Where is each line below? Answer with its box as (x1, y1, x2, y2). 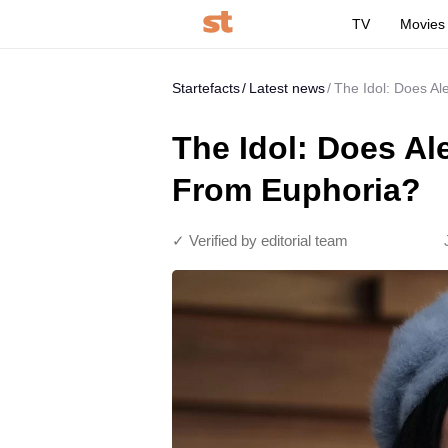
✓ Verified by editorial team (172, 232, 348, 249)
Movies (400, 16, 446, 32)
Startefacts (172, 80, 240, 96)
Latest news (249, 80, 325, 96)
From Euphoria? (172, 172, 421, 208)
